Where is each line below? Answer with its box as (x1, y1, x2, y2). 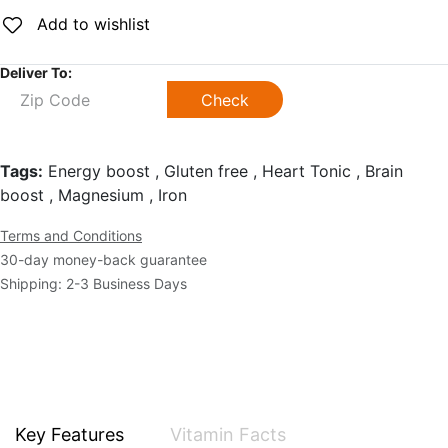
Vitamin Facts (170, 424, 286, 446)
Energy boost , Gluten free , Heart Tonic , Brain (43, 161, 403, 182)
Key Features (15, 424, 124, 446)
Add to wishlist (32, 14, 150, 34)
